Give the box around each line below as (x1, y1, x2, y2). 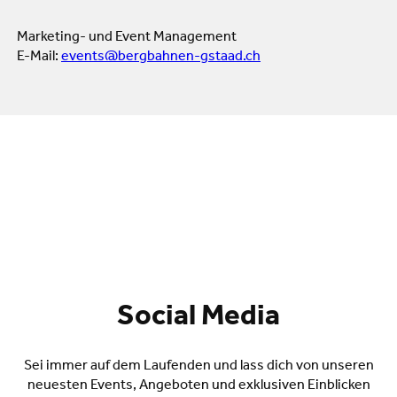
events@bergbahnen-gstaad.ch (61, 50, 261, 65)
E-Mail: (17, 50, 61, 65)
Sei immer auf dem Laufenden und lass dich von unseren (23, 359, 374, 374)
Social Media (117, 304, 280, 334)
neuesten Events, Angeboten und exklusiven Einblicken (27, 378, 370, 393)
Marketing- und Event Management (17, 30, 237, 45)
